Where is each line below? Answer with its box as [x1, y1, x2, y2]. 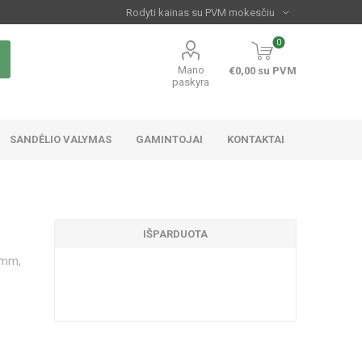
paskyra [172, 76, 210, 88]
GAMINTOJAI [136, 133, 204, 145]
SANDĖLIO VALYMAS [10, 133, 112, 145]
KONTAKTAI [227, 133, 285, 145]
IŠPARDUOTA [143, 227, 208, 240]
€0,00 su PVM [228, 65, 297, 77]
